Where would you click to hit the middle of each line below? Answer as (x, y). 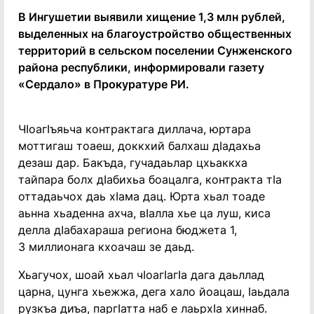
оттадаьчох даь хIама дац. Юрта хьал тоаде (142, 196)
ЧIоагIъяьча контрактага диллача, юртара (135, 129)
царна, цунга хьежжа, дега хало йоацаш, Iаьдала (154, 292)
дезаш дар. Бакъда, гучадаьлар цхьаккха (133, 163)
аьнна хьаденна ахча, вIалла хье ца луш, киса (144, 213)
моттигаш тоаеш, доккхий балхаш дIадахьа (139, 146)
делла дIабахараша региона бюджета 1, (128, 230)
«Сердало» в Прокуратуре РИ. (104, 84)
